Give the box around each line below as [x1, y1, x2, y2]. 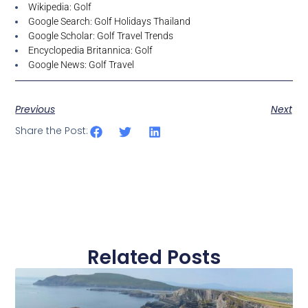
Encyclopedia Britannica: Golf [28, 44, 153, 56]
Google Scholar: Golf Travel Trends [28, 30, 174, 41]
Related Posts [87, 243, 221, 271]
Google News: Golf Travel [28, 58, 135, 70]
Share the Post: [15, 124, 89, 138]
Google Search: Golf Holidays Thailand [28, 15, 191, 27]
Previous [15, 102, 56, 116]
